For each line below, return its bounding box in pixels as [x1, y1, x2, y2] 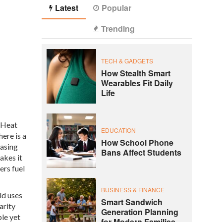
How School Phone [101, 137, 173, 149]
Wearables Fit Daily [101, 77, 173, 89]
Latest [55, 2, 78, 13]
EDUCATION [101, 126, 136, 135]
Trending [101, 23, 135, 34]
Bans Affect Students [101, 147, 181, 159]
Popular [101, 2, 131, 13]
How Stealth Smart [101, 67, 170, 79]
